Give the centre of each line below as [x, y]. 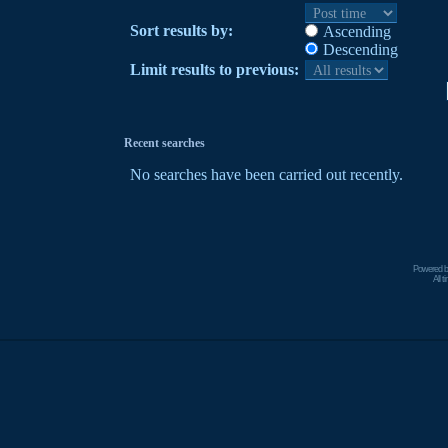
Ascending [357, 31]
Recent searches [164, 143]
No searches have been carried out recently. [266, 174]
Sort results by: [181, 30]
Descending [360, 49]
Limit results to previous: [214, 69]
